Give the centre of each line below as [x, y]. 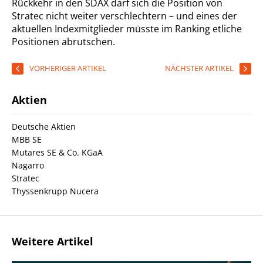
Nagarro [28, 166]
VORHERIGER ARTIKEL [68, 68]
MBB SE [27, 140]
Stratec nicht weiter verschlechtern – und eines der [124, 16]
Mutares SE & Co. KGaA [57, 153]
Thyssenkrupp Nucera [55, 191]
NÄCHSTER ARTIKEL [199, 68]
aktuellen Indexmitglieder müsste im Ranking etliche [127, 29]
